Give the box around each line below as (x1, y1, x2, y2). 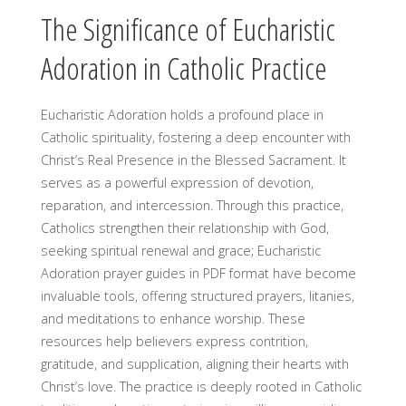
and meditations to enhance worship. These (40, 309, 305, 327)
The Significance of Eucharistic (40, 8, 335, 50)
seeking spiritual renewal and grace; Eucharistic (40, 241, 321, 259)
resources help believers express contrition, (40, 332, 308, 350)
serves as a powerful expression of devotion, (40, 173, 314, 191)
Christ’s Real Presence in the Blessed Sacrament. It (40, 150, 346, 169)
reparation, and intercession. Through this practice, (40, 196, 343, 214)
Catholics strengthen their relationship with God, (40, 218, 329, 237)
